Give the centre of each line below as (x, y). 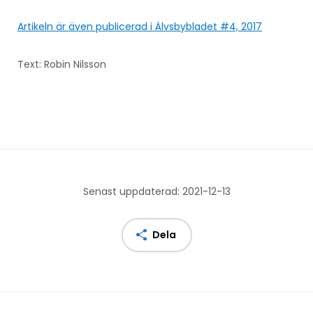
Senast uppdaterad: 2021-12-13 (156, 191)
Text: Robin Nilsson (62, 64)
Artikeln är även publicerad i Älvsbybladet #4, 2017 (140, 26)
